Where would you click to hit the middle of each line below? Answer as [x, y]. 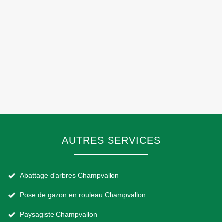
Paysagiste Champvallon [58, 214]
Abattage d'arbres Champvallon [69, 175]
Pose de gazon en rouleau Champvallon [83, 195]
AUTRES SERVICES [111, 140]
